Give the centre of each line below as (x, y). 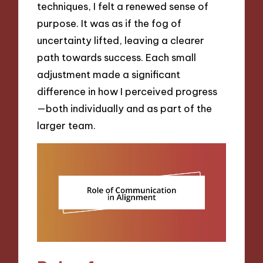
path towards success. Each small (117, 58)
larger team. (67, 126)
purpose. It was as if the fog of (109, 23)
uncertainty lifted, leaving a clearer (121, 41)
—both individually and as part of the (125, 109)
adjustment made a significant (109, 75)
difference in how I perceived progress (127, 92)
